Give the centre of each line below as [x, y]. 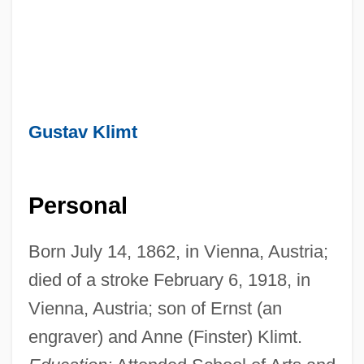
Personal [78, 206]
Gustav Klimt [82, 132]
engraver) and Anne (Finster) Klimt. [165, 337]
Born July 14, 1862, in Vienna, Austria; [178, 252]
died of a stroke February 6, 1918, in [169, 280]
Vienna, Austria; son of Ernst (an [155, 309]
